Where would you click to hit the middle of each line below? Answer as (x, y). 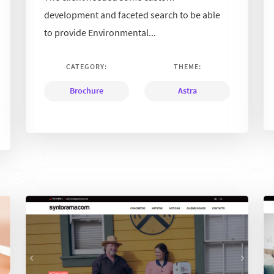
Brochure (87, 91)
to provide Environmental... (100, 33)
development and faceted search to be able (132, 15)
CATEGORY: (87, 67)
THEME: (187, 67)
